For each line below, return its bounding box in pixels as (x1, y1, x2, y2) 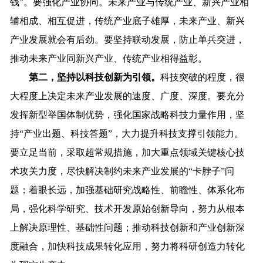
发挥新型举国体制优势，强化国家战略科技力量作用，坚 (10, 110, 245, 120)
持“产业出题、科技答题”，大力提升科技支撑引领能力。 (10, 129, 244, 139)
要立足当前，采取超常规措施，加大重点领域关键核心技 (10, 147, 245, 158)
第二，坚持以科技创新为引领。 (10, 72, 161, 83)
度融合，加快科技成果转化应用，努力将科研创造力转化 (10, 241, 245, 252)
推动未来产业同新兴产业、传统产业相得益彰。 (10, 53, 208, 64)
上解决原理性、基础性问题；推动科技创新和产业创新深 (10, 222, 245, 233)
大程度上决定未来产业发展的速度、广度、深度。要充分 (10, 91, 245, 102)
